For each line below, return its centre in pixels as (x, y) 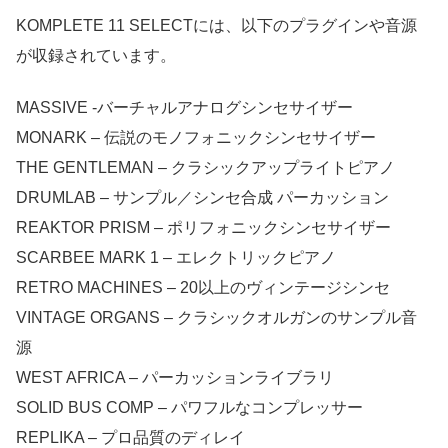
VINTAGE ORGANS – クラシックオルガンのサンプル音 (216, 318)
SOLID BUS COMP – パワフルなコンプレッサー (189, 408)
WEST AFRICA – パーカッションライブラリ (175, 378)
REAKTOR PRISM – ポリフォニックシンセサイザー (203, 228)
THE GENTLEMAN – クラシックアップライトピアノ (205, 168)
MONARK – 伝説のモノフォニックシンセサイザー (196, 138)
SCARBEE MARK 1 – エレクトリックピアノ (176, 258)
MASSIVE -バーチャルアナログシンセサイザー (184, 108)
